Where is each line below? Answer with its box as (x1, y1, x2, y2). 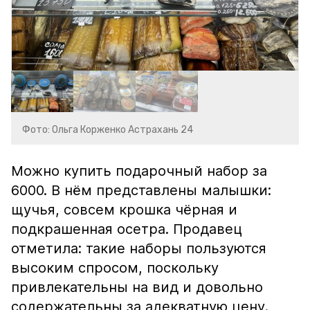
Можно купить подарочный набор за (11, 163, 267, 179)
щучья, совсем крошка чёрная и (11, 201, 237, 218)
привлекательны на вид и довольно (11, 279, 263, 295)
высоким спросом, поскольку (11, 259, 219, 276)
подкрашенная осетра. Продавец (11, 221, 242, 237)
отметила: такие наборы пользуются (11, 240, 266, 257)
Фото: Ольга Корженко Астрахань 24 (22, 124, 193, 136)
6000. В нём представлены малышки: (11, 182, 271, 199)
